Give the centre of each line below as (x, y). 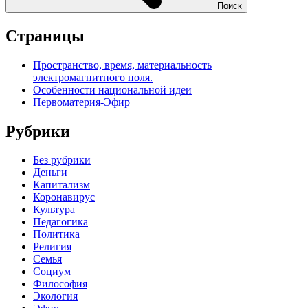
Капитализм (62, 185)
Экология (55, 296)
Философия (60, 284)
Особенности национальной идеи (112, 89)
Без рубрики (62, 160)
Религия (52, 247)
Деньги (50, 173)
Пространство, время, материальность (122, 65)
